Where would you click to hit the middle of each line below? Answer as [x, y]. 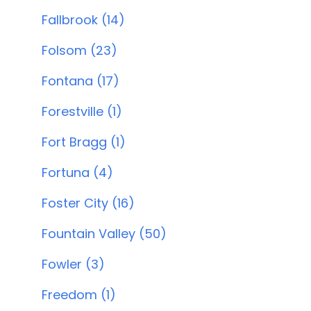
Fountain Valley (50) [104, 234]
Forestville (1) [82, 111]
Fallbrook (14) [83, 20]
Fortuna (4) [77, 173]
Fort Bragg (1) [84, 142]
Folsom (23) [79, 50]
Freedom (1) [79, 295]
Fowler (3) [73, 264]
